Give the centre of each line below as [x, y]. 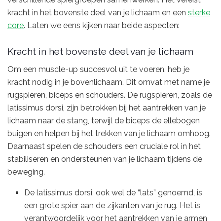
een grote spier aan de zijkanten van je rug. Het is [112, 205]
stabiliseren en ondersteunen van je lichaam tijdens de [105, 159]
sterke [199, 12]
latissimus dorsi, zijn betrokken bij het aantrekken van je [107, 108]
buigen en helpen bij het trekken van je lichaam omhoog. [109, 133]
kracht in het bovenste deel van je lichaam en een [98, 12]
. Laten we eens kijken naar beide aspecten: [102, 25]
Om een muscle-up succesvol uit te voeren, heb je [98, 69]
